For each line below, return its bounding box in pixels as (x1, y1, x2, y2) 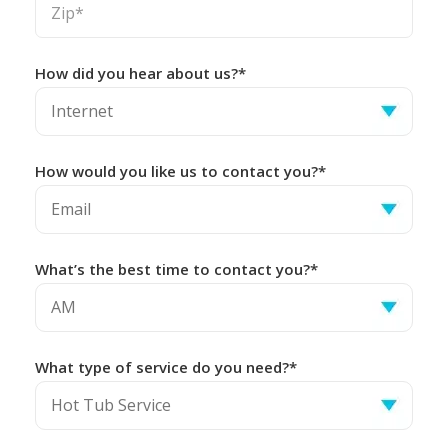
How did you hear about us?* (35, 62, 246, 83)
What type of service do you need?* (35, 356, 297, 377)
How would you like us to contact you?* (35, 160, 326, 181)
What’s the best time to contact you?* (35, 258, 318, 279)
